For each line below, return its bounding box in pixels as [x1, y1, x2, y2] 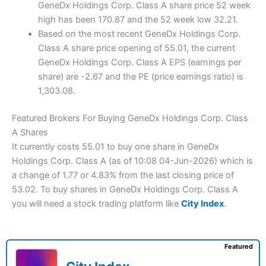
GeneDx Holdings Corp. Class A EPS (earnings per [37, 57, 241, 68]
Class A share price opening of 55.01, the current [37, 43, 235, 54]
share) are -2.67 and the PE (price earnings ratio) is [37, 71, 243, 83]
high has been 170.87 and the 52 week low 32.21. [37, 14, 238, 26]
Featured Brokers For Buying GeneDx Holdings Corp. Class [12, 113, 248, 124]
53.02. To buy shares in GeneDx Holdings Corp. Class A [12, 184, 238, 195]
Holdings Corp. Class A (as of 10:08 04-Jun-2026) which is [12, 156, 253, 167]
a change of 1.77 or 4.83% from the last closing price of [12, 170, 234, 181]
